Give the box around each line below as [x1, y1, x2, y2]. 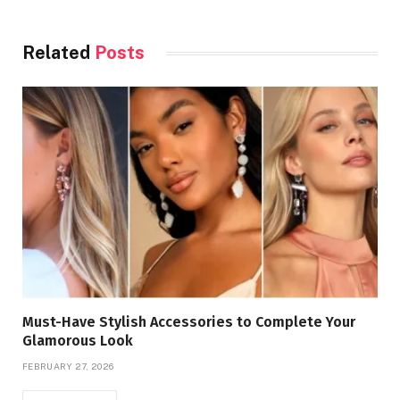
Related [22, 42, 95, 64]
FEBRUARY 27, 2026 [22, 361, 114, 372]
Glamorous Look [22, 332, 133, 350]
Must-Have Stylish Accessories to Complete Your [22, 313, 355, 331]
